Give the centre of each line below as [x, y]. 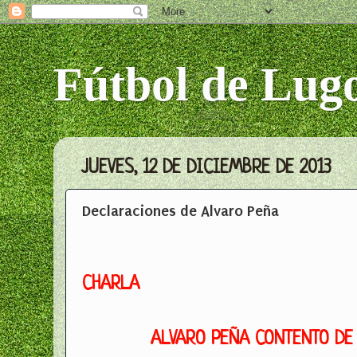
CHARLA [111, 285]
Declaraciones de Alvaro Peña [180, 211]
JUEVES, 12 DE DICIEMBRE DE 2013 [206, 169]
